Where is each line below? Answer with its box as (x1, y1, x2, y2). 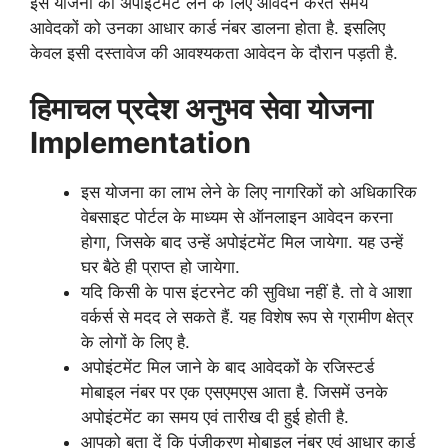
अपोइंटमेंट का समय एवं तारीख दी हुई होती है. (81, 406, 349, 427)
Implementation (30, 124, 251, 160)
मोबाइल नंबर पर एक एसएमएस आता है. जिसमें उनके (81, 381, 388, 402)
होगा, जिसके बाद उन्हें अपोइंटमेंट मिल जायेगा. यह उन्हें (81, 231, 403, 252)
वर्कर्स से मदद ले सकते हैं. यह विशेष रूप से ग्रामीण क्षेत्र (81, 306, 413, 327)
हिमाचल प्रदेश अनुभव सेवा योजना (30, 90, 373, 126)
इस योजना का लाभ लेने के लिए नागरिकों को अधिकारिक (81, 181, 417, 202)
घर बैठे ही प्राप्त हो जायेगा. (81, 256, 240, 277)
